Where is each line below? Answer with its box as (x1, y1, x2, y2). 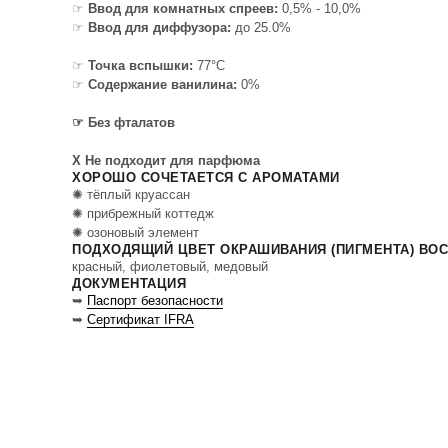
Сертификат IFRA (87, 312, 194, 327)
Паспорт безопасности (87, 293, 223, 308)
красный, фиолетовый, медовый (72, 259, 268, 274)
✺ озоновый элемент (72, 225, 199, 240)
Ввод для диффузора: (88, 20, 231, 35)
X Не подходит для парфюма (72, 153, 260, 168)
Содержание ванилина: (88, 77, 241, 92)
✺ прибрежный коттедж (72, 206, 214, 221)
